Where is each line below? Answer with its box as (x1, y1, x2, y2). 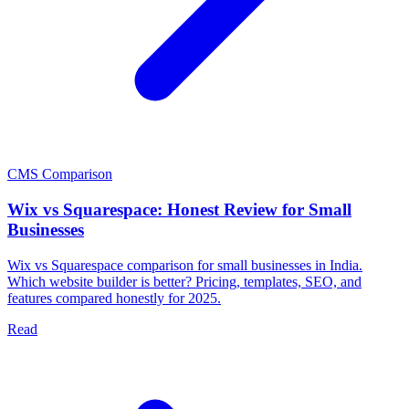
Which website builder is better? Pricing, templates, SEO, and (7, 273, 362, 289)
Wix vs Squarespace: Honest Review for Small (7, 200, 351, 220)
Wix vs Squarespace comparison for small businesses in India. (7, 257, 362, 273)
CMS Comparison (7, 166, 112, 183)
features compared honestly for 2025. (7, 289, 221, 306)
